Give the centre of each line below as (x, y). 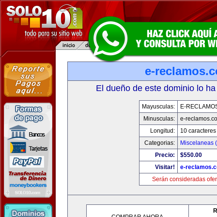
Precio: (165, 155)
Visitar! (165, 167)
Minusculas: (159, 119)
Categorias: (160, 143)
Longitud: (163, 131)
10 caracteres (198, 131)
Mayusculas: (158, 107)
